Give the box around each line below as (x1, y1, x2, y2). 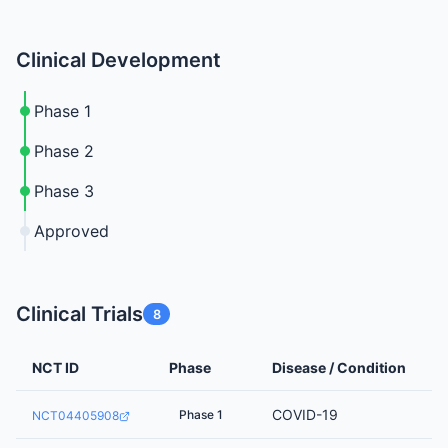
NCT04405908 (32, 408, 119, 424)
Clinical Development (16, 48, 221, 73)
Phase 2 (34, 141, 94, 162)
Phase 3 (34, 181, 94, 202)
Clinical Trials (16, 302, 143, 327)
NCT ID (32, 359, 79, 377)
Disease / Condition (272, 359, 406, 377)
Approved (34, 221, 109, 242)
